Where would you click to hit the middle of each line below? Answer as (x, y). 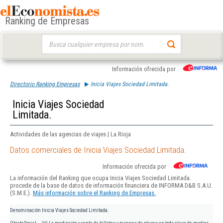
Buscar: (51, 39)
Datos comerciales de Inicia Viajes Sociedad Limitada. (98, 150)
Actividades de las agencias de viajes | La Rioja (70, 134)
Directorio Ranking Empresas (45, 84)
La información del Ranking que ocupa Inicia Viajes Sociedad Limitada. (101, 178)
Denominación (25, 211)
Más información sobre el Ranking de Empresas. (94, 193)
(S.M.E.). (21, 193)
